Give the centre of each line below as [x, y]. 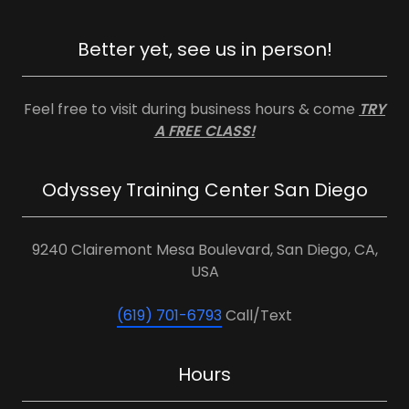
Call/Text [257, 315]
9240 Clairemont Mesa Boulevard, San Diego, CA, [204, 249]
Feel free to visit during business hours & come [191, 109]
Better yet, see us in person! [204, 49]
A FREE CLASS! [204, 131]
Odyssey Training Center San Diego [204, 189]
